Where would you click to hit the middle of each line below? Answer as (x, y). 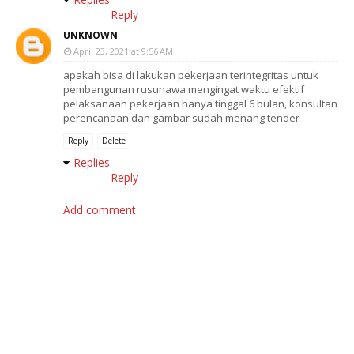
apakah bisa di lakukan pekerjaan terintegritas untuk (191, 75)
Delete (114, 141)
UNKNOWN (90, 35)
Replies (92, 162)
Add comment (100, 210)
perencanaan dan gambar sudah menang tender (181, 118)
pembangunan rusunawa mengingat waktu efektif (184, 89)
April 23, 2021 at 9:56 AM (123, 51)
